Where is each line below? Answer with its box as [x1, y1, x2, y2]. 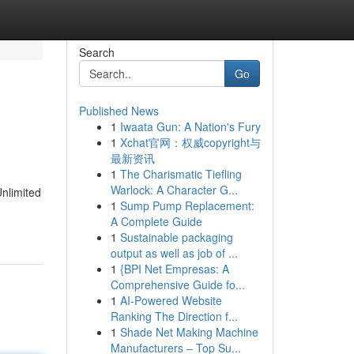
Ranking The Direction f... [110, 308, 238, 324]
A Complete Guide [110, 213, 202, 229]
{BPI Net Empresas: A [119, 261, 229, 277]
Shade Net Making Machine [119, 324, 258, 340]
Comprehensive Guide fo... [110, 277, 245, 292]
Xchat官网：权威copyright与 [119, 134, 261, 150]
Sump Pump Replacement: [119, 198, 254, 213]
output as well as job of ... [110, 245, 238, 261]
